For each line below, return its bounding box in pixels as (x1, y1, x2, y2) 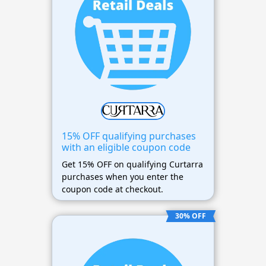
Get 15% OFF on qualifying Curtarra (61, 159, 203, 170)
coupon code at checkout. (61, 183, 163, 195)
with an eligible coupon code (61, 141, 191, 154)
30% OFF (175, 211, 207, 221)
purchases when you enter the (61, 171, 183, 183)
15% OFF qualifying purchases (61, 129, 196, 143)
